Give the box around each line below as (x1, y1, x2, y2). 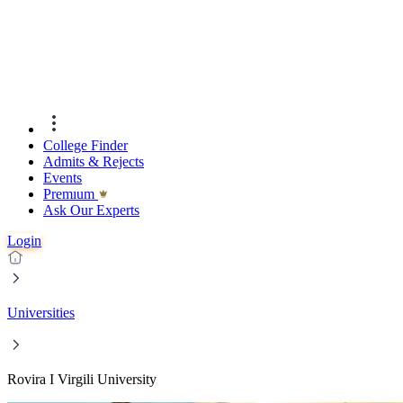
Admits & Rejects (43, 154, 144, 170)
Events (43, 170, 82, 186)
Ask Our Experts (43, 202, 139, 219)
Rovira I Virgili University (7, 372, 157, 388)
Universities (7, 305, 75, 321)
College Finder (43, 138, 128, 154)
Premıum (43, 186, 98, 202)
